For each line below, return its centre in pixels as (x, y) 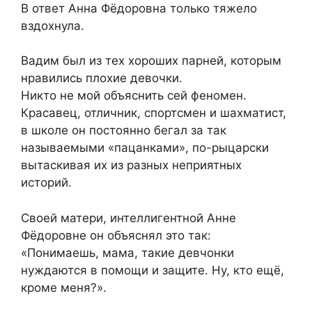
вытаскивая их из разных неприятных (131, 165)
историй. (46, 183)
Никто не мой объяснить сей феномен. (134, 96)
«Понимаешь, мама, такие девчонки (127, 252)
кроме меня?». (64, 287)
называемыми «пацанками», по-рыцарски (145, 148)
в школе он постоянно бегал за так (124, 131)
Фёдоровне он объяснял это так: (116, 235)
